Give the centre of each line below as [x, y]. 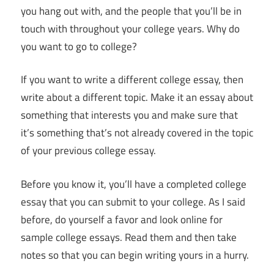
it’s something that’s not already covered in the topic [137, 133]
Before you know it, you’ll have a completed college [134, 184]
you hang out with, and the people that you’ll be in [131, 11]
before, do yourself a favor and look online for [122, 219]
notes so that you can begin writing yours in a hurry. [135, 255]
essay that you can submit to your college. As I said [133, 202]
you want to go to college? [79, 46]
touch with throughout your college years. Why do [130, 28]
